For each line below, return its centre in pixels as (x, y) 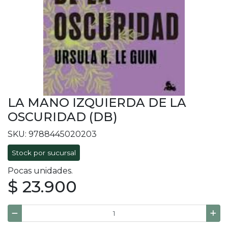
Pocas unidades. (40, 171)
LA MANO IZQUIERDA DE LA (97, 103)
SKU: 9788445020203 (52, 134)
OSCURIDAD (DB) (63, 117)
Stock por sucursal (44, 153)
